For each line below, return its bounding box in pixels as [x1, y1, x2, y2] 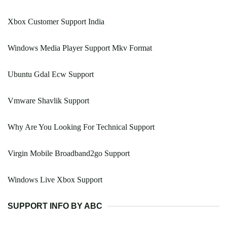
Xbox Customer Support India [8, 17, 104, 26]
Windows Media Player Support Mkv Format [8, 44, 152, 53]
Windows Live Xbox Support [8, 175, 102, 184]
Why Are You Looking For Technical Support [8, 123, 155, 132]
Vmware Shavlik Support [8, 96, 89, 105]
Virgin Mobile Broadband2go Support [8, 149, 130, 158]
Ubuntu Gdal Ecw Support [8, 70, 94, 79]
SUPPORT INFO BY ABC [8, 202, 102, 211]
